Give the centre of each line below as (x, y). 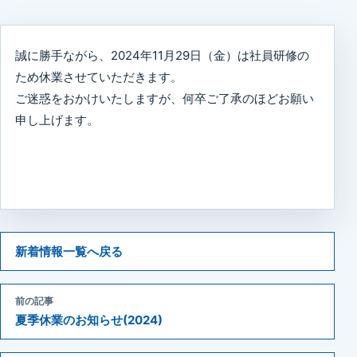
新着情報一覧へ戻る (69, 251)
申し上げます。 (57, 120)
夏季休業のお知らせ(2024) (89, 320)
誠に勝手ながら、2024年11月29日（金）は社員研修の (162, 55)
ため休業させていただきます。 (99, 76)
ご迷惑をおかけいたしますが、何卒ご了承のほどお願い (165, 98)
